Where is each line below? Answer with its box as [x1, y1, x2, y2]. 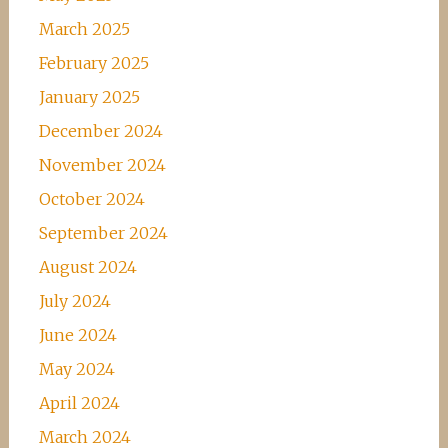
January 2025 [38, 87, 140, 107]
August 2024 [38, 257, 137, 277]
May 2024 [38, 359, 115, 379]
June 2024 [38, 325, 117, 345]
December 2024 [38, 121, 163, 141]
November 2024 [38, 155, 166, 175]
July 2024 [38, 291, 111, 311]
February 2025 [38, 53, 149, 73]
